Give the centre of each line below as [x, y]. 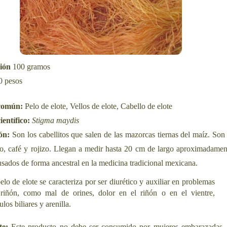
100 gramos [31, 66]
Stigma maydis [55, 120]
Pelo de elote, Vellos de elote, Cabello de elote [99, 106]
